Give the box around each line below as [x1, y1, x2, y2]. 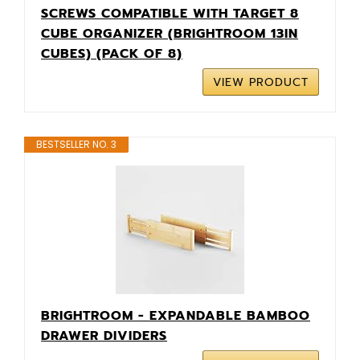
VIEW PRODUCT [213, 73, 309, 91]
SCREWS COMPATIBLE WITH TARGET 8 [41, 3, 299, 23]
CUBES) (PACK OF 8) [41, 43, 182, 63]
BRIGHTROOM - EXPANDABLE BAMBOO [41, 305, 310, 325]
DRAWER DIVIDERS [41, 325, 167, 346]
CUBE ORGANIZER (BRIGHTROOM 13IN [41, 23, 298, 43]
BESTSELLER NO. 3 [36, 137, 117, 151]
